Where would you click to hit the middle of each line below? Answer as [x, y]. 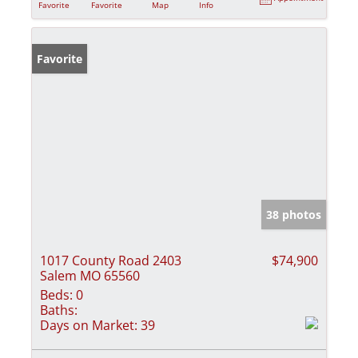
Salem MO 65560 [90, 276]
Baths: [59, 310]
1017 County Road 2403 [111, 261]
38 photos [294, 215]
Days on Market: [89, 326]
